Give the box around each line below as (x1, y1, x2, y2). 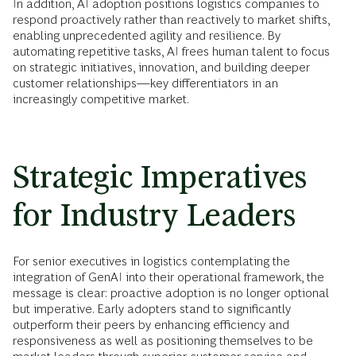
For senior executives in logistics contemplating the (13, 254, 290, 268)
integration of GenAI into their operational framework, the (13, 270, 324, 284)
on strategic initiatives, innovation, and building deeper (13, 60, 310, 74)
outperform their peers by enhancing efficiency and (13, 318, 289, 331)
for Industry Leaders (13, 197, 296, 233)
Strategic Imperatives (13, 159, 307, 195)
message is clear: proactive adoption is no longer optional (13, 286, 329, 300)
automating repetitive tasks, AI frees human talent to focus (13, 44, 330, 58)
